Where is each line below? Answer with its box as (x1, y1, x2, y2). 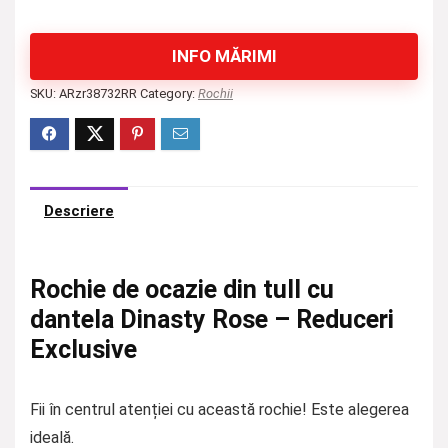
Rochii (198, 86, 233, 101)
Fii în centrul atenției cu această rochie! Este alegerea (30, 400, 409, 419)
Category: (140, 86, 198, 101)
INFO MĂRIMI (171, 46, 277, 66)
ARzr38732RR (59, 86, 137, 101)
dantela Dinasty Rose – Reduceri (30, 305, 394, 334)
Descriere (44, 202, 114, 220)
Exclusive (30, 335, 137, 364)
